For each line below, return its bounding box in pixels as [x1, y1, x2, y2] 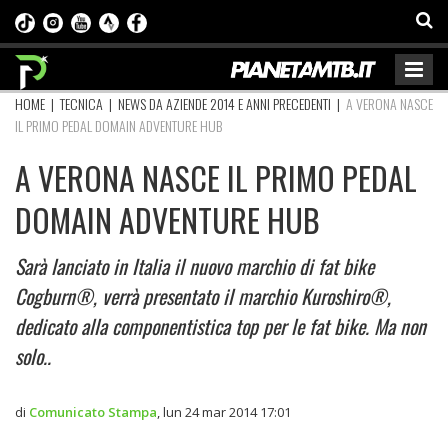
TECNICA [60, 92, 103, 114]
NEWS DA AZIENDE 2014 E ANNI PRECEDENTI [118, 92, 331, 114]
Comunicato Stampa [29, 402, 157, 421]
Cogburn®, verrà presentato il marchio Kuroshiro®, [15, 280, 391, 311]
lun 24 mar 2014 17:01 [163, 402, 291, 421]
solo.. [15, 340, 51, 371]
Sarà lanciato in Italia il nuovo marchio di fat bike [15, 250, 374, 281]
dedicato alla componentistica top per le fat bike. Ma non [15, 310, 426, 341]
